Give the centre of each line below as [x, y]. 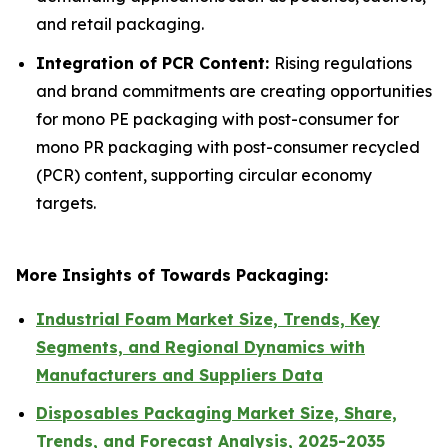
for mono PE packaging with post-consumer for [217, 118]
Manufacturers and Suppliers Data [179, 374]
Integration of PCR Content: [155, 62]
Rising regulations [343, 62]
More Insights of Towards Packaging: [172, 274]
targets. [66, 202]
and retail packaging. [120, 24]
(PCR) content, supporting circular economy [204, 174]
